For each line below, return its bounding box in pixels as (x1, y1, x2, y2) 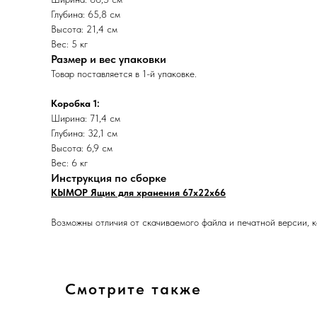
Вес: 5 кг (51, 38, 88, 50)
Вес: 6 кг (51, 156, 88, 168)
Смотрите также (65, 279, 202, 298)
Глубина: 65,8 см (51, 8, 120, 20)
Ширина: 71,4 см (51, 112, 120, 124)
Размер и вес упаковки (51, 52, 166, 66)
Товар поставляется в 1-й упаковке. (51, 67, 197, 79)
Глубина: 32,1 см (51, 127, 117, 139)
